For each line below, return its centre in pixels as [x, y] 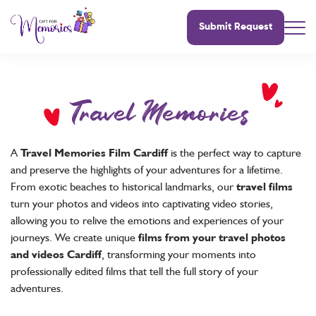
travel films [265, 186]
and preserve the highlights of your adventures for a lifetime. [147, 169]
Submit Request [236, 27]
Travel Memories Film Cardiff [94, 152]
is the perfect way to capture [235, 152]
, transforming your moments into [179, 254]
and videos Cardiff [56, 254]
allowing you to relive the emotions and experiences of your [147, 220]
